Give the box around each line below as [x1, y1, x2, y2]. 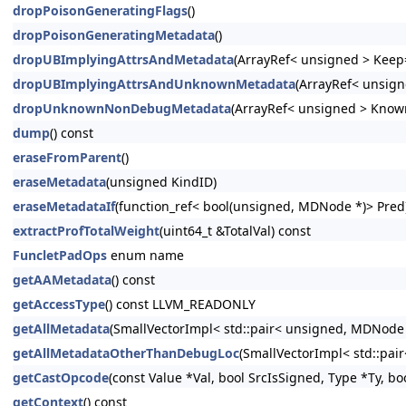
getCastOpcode [13, 369, 109, 386]
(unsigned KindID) [106, 173, 217, 190]
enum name [107, 246, 184, 264]
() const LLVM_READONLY [105, 295, 256, 313]
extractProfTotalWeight [13, 222, 159, 239]
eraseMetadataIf [13, 198, 115, 215]
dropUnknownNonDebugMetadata [13, 100, 231, 117]
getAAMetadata [13, 271, 111, 288]
